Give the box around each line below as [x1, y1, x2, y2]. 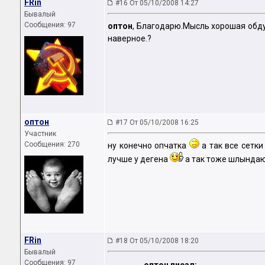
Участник [24, 130, 56, 138]
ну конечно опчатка [108, 141, 189, 151]
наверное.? [108, 34, 151, 44]
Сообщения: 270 [24, 140, 80, 148]
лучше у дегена [108, 154, 170, 164]
